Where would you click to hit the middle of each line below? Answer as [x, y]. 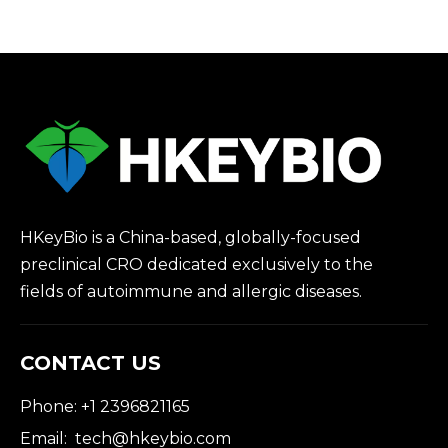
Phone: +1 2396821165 [105, 407]
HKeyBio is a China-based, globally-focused [190, 238]
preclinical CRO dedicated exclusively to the [196, 265]
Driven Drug [122, 18]
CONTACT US [90, 363]
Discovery [122, 43]
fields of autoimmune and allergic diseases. [193, 292]
